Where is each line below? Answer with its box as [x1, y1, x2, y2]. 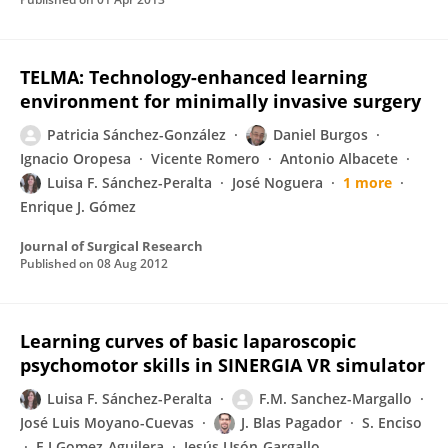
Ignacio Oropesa [20, 149, 131, 168]
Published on [20, 255, 97, 272]
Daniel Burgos [273, 125, 368, 144]
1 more [343, 173, 392, 192]
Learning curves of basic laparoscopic [20, 329, 356, 353]
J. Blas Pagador [241, 413, 342, 432]
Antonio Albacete [280, 149, 398, 168]
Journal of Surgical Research [20, 237, 203, 255]
